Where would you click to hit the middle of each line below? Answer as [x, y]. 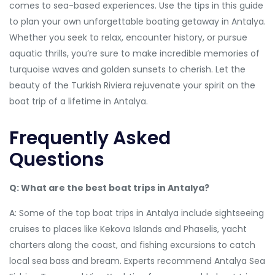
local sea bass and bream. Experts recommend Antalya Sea [137, 261]
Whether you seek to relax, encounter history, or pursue [128, 37]
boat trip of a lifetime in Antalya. [79, 101]
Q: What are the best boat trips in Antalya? [109, 188]
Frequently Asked [90, 138]
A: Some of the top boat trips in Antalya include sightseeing [137, 213]
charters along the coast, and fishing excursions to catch [132, 245]
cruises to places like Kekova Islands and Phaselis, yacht [128, 229]
